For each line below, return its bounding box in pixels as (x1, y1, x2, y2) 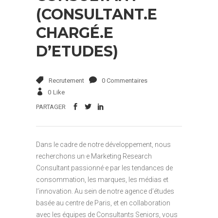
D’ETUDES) (36, 42, 118, 61)
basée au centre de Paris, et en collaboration (36, 199, 170, 207)
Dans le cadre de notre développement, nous (36, 140, 171, 148)
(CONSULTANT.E (36, 5, 157, 24)
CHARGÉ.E (36, 24, 113, 42)
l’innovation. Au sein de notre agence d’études (36, 187, 174, 195)
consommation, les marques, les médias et (36, 175, 168, 183)
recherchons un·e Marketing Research (36, 152, 152, 160)
